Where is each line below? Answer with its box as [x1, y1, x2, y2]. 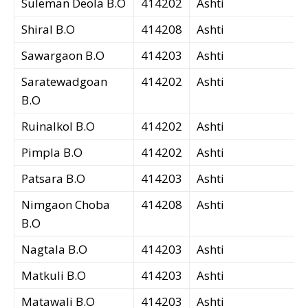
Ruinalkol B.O [21, 118, 95, 135]
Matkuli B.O [21, 267, 86, 284]
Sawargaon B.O [21, 47, 104, 64]
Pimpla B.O [21, 144, 82, 161]
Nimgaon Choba [21, 197, 110, 213]
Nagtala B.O [21, 241, 87, 258]
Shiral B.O [21, 21, 75, 38]
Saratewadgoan [21, 74, 107, 90]
